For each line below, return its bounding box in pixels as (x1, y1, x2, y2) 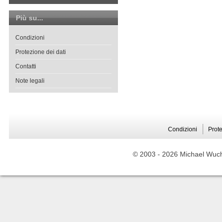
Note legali (15, 77, 45, 84)
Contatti (15, 63, 36, 70)
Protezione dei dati (15, 49, 66, 55)
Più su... (16, 14, 43, 22)
